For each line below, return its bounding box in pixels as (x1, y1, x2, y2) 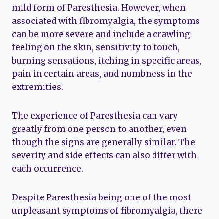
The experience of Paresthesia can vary (12, 110, 178, 121)
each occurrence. (12, 163, 83, 174)
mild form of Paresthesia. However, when (12, 2, 186, 13)
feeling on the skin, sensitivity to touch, (12, 42, 180, 53)
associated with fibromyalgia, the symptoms (12, 15, 200, 26)
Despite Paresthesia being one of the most (12, 192, 191, 203)
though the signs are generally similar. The (12, 136, 195, 148)
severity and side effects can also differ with (12, 150, 197, 161)
